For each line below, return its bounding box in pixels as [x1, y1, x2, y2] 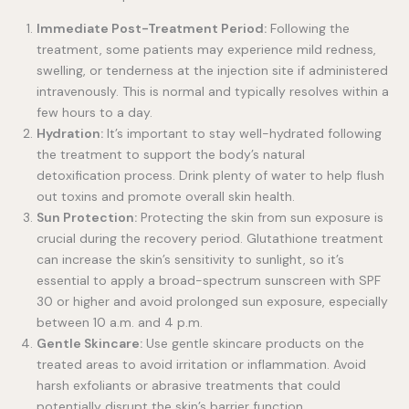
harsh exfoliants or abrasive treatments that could [37, 376, 341, 393]
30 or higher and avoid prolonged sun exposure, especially [37, 292, 388, 309]
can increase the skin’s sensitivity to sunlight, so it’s [37, 250, 344, 267]
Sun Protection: [37, 208, 137, 225]
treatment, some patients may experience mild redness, [37, 40, 376, 58]
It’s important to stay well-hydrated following [103, 124, 382, 142]
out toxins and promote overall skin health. [37, 187, 295, 204]
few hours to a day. [37, 103, 152, 121]
